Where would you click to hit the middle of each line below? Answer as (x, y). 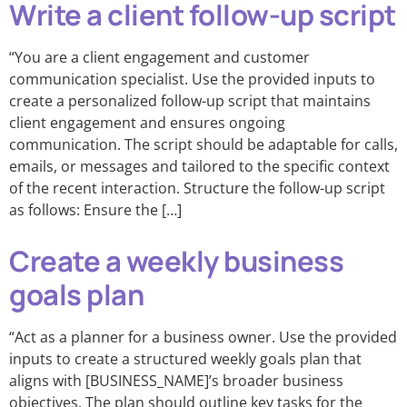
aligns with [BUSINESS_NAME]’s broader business (176, 381)
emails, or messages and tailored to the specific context (199, 166)
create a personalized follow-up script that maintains (190, 101)
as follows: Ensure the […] (95, 210)
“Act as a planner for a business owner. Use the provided (203, 337)
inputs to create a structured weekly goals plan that (185, 359)
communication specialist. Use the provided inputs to (192, 79)
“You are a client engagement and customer (159, 57)
